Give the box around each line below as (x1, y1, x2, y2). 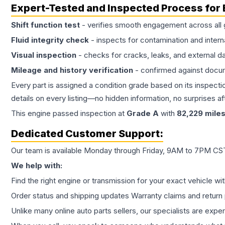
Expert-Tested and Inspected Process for (11, 2, 222, 14)
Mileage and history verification (11, 65, 133, 75)
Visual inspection (11, 50, 76, 60)
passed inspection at (51, 108, 127, 118)
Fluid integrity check (11, 35, 89, 45)
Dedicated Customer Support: (11, 128, 163, 140)
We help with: (11, 161, 62, 170)
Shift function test (11, 20, 80, 30)
